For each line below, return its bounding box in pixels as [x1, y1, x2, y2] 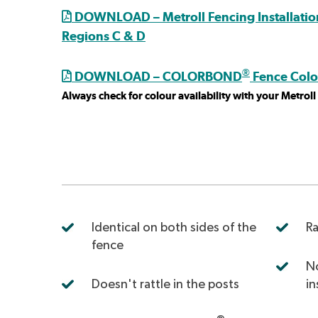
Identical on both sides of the [92, 221, 256, 234]
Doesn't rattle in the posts [92, 278, 239, 291]
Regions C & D [62, 28, 146, 43]
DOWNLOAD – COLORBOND [72, 68, 242, 84]
